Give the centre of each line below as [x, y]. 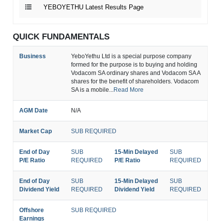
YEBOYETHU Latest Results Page [94, 7]
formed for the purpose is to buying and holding [134, 64]
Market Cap [36, 131]
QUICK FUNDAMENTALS [61, 37]
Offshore [32, 210]
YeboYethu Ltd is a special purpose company [131, 56]
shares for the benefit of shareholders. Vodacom [135, 81]
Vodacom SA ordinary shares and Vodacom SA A [136, 73]
